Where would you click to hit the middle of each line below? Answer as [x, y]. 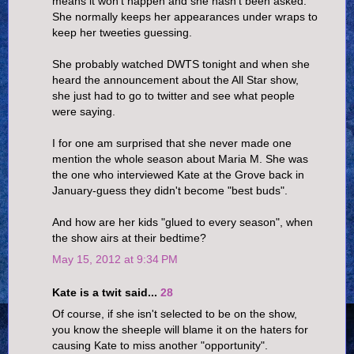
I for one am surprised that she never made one [172, 143]
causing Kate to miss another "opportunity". [160, 345]
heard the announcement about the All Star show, [175, 79]
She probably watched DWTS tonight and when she [181, 64]
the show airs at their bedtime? [129, 237]
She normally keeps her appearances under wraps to [185, 16]
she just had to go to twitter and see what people [173, 95]
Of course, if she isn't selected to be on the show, [175, 313]
